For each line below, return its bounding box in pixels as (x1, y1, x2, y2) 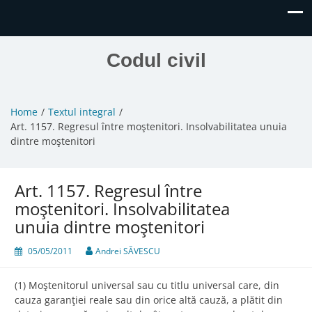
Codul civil (106, 49, 206, 71)
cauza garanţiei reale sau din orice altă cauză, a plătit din (15, 293, 283, 307)
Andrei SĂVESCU (95, 245, 160, 258)
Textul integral (48, 105, 116, 119)
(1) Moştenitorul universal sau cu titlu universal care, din (15, 279, 279, 292)
